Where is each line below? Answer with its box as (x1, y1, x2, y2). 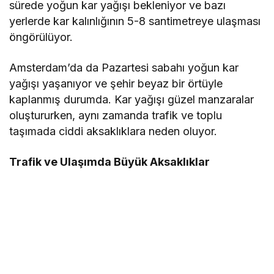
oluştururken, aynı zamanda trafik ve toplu (9, 109, 223, 122)
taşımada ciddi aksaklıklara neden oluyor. (9, 125, 218, 138)
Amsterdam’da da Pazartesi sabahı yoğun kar (9, 61, 239, 75)
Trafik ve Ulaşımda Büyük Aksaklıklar (9, 155, 210, 169)
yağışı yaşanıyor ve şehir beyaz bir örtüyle (9, 77, 223, 91)
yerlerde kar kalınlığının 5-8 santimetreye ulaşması (9, 15, 261, 28)
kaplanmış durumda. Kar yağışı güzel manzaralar (9, 93, 254, 106)
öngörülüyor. (9, 31, 73, 44)
